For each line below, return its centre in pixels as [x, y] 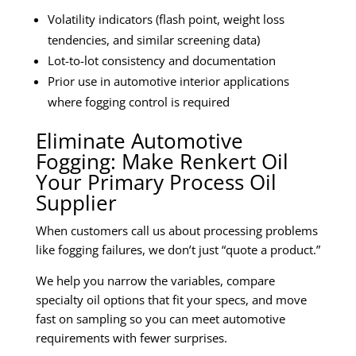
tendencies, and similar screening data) [154, 39]
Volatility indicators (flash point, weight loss [166, 19]
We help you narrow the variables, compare [155, 280]
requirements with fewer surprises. [132, 337]
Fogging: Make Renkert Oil [162, 161]
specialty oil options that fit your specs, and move [171, 299]
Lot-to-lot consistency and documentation [162, 60]
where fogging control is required [139, 101]
